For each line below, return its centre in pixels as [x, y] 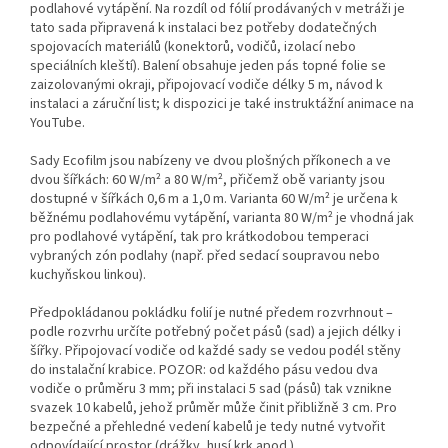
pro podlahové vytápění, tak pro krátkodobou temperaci [199, 237]
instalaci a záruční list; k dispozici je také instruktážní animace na [222, 104]
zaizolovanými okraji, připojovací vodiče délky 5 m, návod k [206, 85]
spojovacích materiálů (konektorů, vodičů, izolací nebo [193, 47]
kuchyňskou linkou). [88, 275]
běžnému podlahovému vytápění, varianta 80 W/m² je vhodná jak [222, 218]
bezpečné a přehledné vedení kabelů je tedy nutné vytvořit [207, 427]
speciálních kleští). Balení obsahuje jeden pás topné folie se [208, 66]
